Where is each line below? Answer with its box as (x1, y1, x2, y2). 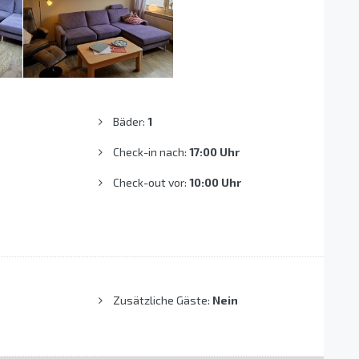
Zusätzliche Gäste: (113, 293, 213, 308)
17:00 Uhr (189, 145, 240, 159)
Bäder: (113, 115, 148, 129)
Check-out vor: (113, 175, 190, 190)
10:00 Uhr (189, 175, 242, 190)
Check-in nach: (113, 145, 190, 159)
